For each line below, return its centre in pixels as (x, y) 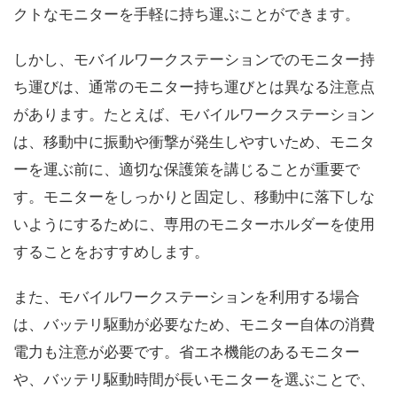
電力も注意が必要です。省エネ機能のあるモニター (187, 352)
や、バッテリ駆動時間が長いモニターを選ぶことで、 (194, 379)
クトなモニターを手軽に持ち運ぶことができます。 (187, 14)
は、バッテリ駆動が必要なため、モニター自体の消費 (194, 324)
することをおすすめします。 (111, 252)
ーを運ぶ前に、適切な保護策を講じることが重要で (187, 169)
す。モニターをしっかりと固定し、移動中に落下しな (194, 197)
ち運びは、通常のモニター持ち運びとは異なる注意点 (194, 87)
